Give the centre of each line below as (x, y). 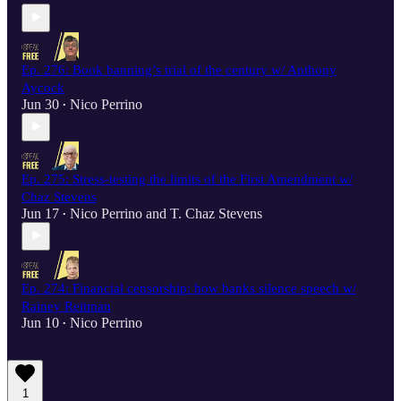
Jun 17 (40, 213)
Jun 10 (40, 322)
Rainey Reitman (66, 306)
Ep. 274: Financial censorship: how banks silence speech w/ (189, 288)
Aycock (43, 87)
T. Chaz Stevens (216, 213)
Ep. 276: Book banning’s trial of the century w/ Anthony (179, 69)
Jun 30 (40, 104)
